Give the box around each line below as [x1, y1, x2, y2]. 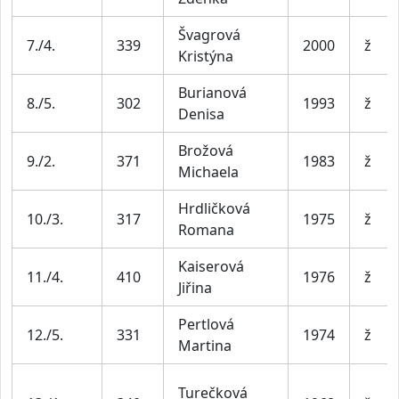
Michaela [178, 161, 239, 182]
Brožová [178, 140, 233, 160]
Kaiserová [178, 256, 244, 276]
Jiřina [178, 277, 212, 297]
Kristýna [178, 45, 233, 66]
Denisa [178, 103, 224, 124]
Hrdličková [178, 198, 250, 218]
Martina [178, 335, 232, 355]
